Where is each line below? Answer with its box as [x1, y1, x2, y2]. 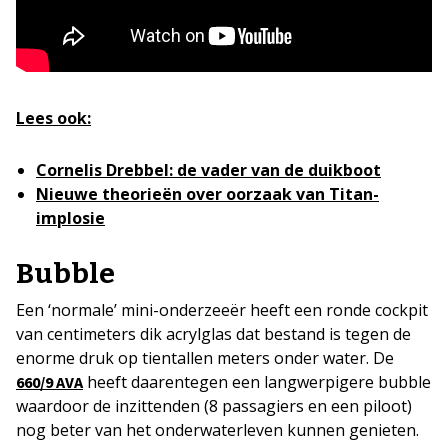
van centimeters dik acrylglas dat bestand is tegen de [16, 322, 411, 345]
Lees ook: [16, 106, 91, 129]
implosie [36, 206, 105, 229]
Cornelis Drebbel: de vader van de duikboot [36, 158, 381, 181]
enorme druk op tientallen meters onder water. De [16, 346, 394, 369]
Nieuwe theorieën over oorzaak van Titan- [36, 182, 379, 205]
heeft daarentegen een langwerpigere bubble [83, 370, 431, 393]
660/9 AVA [16, 371, 83, 392]
